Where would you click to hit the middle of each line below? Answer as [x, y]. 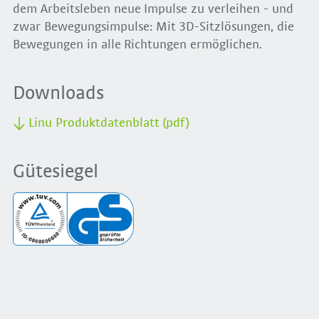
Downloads [58, 94]
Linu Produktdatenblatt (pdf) [109, 123]
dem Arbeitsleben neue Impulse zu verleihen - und [153, 10]
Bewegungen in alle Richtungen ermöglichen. [138, 45]
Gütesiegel [56, 172]
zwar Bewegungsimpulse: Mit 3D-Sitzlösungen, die [154, 27]
